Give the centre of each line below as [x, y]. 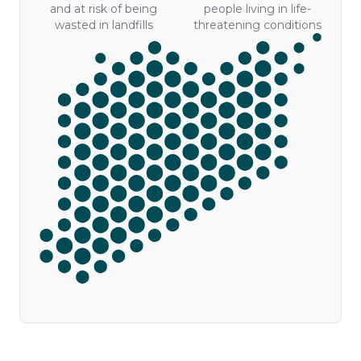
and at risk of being [104, 9]
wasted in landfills [104, 25]
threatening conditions [257, 25]
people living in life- [257, 9]
